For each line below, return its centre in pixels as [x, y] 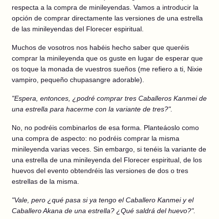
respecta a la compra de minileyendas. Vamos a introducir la [105, 7]
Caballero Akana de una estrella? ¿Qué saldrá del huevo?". [104, 211]
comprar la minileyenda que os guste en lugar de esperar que [107, 58]
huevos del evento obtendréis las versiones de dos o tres [100, 171]
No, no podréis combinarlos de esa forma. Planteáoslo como [105, 128]
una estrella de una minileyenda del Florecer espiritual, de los [107, 160]
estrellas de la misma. [45, 181]
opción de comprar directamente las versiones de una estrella [107, 18]
